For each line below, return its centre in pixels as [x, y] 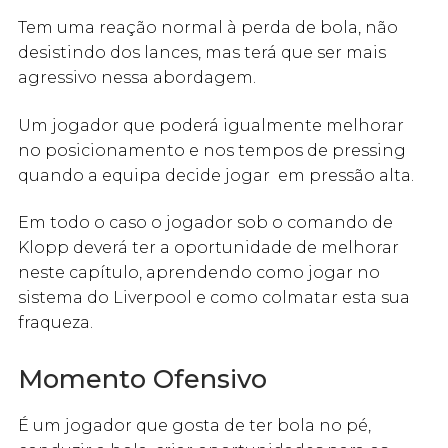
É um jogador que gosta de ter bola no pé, [194, 426]
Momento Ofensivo [142, 379]
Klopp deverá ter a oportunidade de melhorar [208, 248]
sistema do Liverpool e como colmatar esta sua [214, 298]
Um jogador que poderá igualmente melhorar [211, 125]
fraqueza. [55, 323]
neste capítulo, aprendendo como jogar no [199, 273]
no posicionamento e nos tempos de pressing [212, 150]
